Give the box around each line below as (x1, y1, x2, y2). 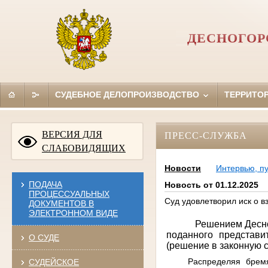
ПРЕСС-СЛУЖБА (164, 130, 247, 141)
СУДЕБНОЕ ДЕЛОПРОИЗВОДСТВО (54, 89, 202, 99)
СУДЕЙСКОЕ (28, 257, 79, 267)
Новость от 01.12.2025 (164, 180, 258, 190)
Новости (164, 163, 201, 173)
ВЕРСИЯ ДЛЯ (42, 129, 102, 139)
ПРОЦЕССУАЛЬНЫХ (28, 188, 109, 199)
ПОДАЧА (28, 179, 62, 189)
